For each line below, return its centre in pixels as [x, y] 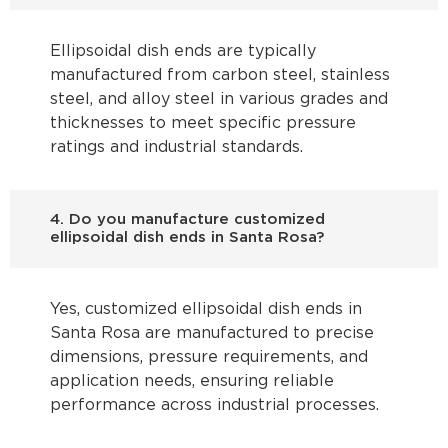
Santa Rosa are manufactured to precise [212, 334]
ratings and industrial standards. [176, 148]
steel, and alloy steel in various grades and [219, 100]
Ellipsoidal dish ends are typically [183, 52]
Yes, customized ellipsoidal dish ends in [206, 310]
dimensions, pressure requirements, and [209, 358]
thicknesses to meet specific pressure [203, 124]
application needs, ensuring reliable [192, 382]
